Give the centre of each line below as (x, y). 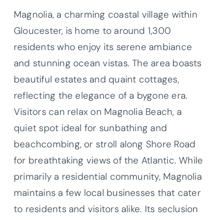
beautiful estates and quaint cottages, (96, 80)
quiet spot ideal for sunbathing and (91, 128)
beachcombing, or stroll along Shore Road (105, 144)
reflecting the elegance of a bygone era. (101, 96)
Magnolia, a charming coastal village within (106, 15)
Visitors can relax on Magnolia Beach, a (98, 112)
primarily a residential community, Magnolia (108, 177)
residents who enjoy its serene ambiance (103, 47)
